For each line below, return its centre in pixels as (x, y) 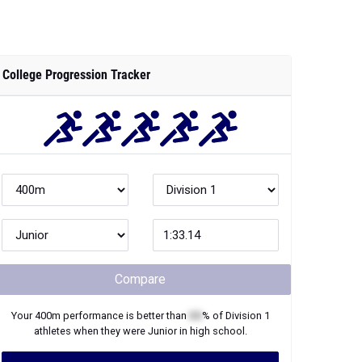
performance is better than (124, 316)
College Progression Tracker (76, 75)
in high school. (212, 331)
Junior (162, 331)
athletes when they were (90, 331)
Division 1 (247, 316)
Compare (140, 279)
